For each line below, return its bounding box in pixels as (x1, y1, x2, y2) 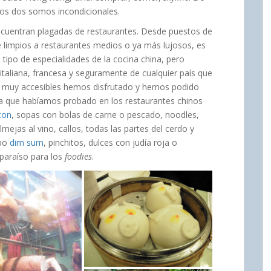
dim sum (10, 137, 44, 148)
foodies (65, 151, 92, 162)
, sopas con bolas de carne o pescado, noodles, (11, 109, 199, 120)
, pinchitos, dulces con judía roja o (44, 137, 177, 148)
